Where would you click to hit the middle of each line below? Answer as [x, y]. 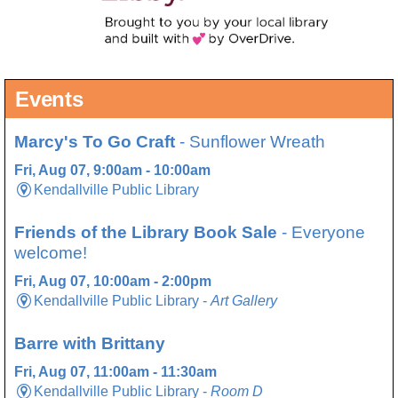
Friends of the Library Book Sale [146, 232]
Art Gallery [244, 300]
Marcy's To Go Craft [95, 141]
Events [49, 99]
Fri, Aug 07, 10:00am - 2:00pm [113, 281]
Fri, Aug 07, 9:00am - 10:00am [112, 170]
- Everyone [321, 232]
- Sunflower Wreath [250, 141]
